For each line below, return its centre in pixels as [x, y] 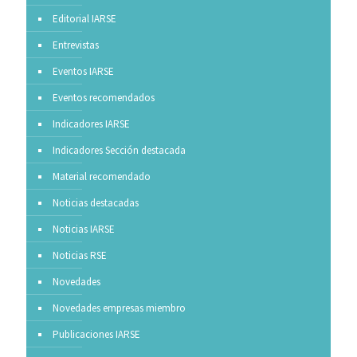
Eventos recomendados [104, 97]
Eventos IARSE [83, 71]
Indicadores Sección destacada [119, 150]
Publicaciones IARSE [96, 334]
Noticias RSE [80, 255]
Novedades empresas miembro [119, 308]
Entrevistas [76, 45]
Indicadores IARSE [91, 124]
